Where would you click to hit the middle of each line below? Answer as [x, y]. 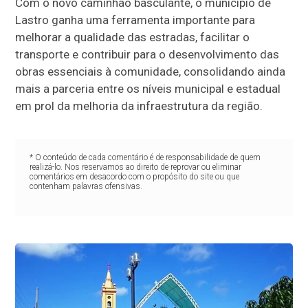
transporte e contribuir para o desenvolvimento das [147, 54]
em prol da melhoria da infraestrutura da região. [139, 106]
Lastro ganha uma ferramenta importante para [135, 20]
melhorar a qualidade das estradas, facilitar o [133, 37]
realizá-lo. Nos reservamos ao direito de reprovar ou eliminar [135, 167]
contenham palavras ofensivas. [86, 186]
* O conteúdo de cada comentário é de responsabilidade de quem [145, 157]
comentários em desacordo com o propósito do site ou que [134, 176]
